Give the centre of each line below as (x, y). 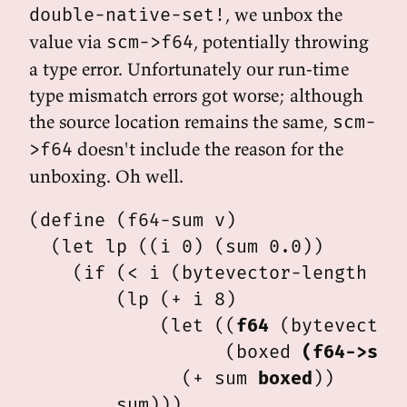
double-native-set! (127, 15)
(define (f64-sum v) (133, 220)
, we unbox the (284, 14)
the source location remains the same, (181, 121)
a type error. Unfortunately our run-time (189, 69)
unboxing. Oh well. (106, 176)
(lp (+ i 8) (133, 299)
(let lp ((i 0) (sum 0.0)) (176, 246)
